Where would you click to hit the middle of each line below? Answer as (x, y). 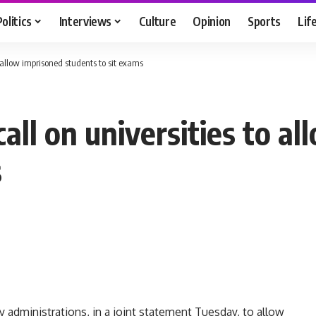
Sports (265, 21)
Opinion (212, 21)
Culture (157, 21)
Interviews (85, 21)
